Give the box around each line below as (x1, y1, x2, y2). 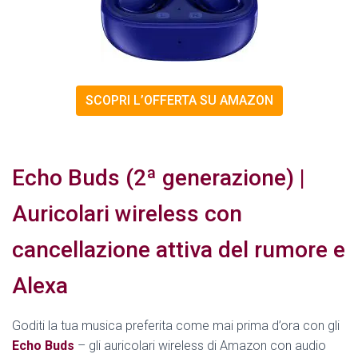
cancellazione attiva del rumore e (12, 237, 345, 264)
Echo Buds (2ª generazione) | (12, 165, 305, 192)
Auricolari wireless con (12, 201, 242, 228)
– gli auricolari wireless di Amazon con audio (74, 338, 326, 354)
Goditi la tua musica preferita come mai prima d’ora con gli (12, 318, 340, 334)
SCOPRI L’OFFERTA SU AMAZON (85, 93, 273, 109)
